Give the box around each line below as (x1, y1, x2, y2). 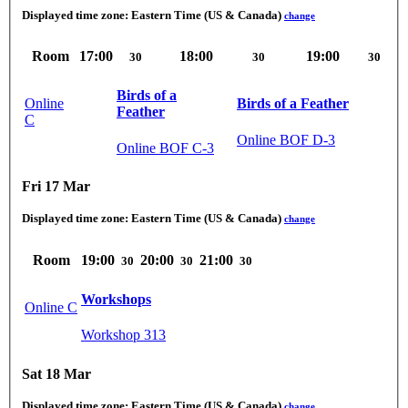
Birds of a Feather (237, 96, 349, 112)
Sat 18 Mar (22, 365, 91, 382)
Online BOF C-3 (117, 139, 214, 156)
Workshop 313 (81, 327, 166, 343)
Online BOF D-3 (237, 131, 335, 148)
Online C (25, 299, 77, 315)
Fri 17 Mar (22, 178, 90, 195)
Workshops (81, 291, 151, 307)
